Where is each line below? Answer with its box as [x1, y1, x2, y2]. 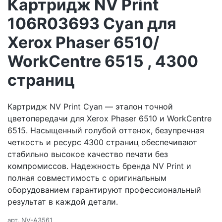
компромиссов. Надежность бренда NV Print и [7, 161, 191, 171]
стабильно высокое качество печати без [7, 149, 168, 159]
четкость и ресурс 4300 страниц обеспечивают [7, 137, 197, 147]
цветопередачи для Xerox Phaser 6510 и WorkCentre [7, 113, 212, 123]
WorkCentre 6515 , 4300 [7, 52, 198, 71]
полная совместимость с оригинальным [7, 172, 166, 183]
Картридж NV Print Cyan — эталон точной [7, 101, 173, 111]
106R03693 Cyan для [7, 14, 176, 34]
